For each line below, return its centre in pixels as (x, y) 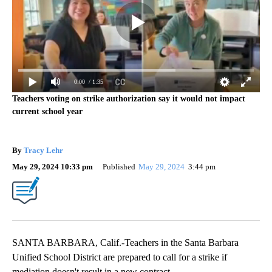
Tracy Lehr (43, 150)
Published (119, 166)
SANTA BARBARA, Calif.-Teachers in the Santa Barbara (125, 242)
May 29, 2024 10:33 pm (53, 166)
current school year (47, 111)
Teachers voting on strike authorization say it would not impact (129, 98)
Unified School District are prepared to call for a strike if (120, 257)
